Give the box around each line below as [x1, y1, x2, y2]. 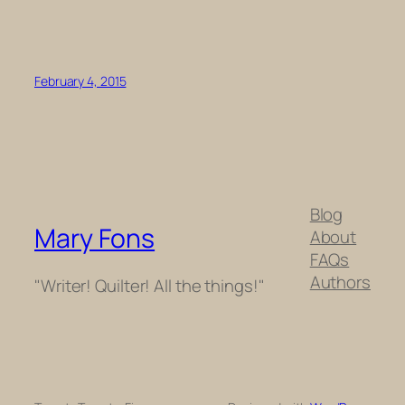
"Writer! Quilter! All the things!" [34, 273, 265, 297]
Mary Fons [34, 221, 155, 257]
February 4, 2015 [34, 72, 127, 90]
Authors [309, 269, 371, 294]
